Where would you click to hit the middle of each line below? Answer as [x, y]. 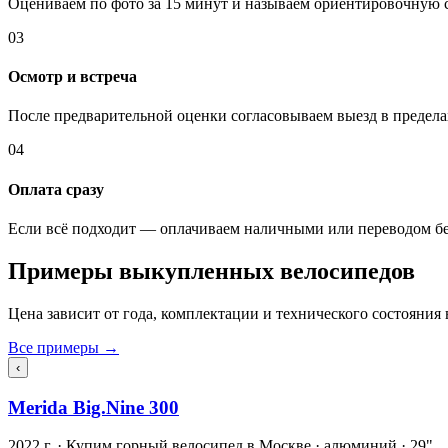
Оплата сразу [56, 189]
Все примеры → [63, 347]
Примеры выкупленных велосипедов [211, 270]
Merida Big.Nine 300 [93, 407]
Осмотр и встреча [72, 77]
